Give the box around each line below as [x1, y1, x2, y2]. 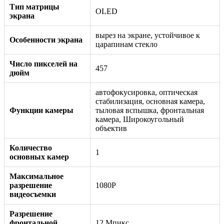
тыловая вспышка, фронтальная [95, 105, 204, 114]
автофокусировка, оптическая [95, 87, 197, 96]
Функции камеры [9, 105, 73, 114]
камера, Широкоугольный [95, 114, 184, 123]
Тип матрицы [9, 2, 59, 11]
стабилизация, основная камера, [95, 96, 205, 105]
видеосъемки [9, 189, 56, 198]
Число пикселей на [9, 59, 77, 68]
